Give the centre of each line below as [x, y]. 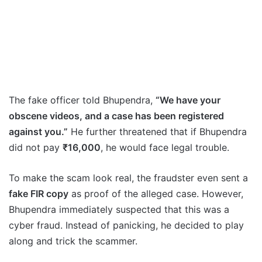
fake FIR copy [39, 194]
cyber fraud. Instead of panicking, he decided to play [126, 225]
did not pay [36, 148]
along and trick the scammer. [73, 241]
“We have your [188, 100]
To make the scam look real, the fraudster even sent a [128, 178]
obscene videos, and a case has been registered [116, 116]
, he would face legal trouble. [165, 148]
